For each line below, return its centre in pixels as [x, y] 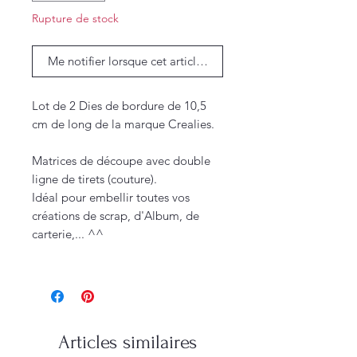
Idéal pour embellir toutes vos [111, 198]
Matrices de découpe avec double [121, 161]
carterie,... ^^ [68, 234]
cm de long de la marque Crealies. [123, 124]
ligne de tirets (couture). [94, 179]
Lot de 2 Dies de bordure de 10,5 [119, 106]
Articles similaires [127, 343]
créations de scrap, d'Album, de [116, 216]
